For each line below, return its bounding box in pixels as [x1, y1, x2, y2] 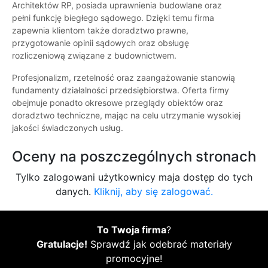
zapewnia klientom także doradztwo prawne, [12, 25, 188, 36]
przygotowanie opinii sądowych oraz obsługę [12, 38, 189, 48]
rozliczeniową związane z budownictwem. [12, 50, 176, 61]
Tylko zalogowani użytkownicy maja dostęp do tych [16, 171, 252, 184]
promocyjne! [106, 252, 162, 265]
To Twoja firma [97, 224, 166, 236]
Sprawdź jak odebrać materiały [87, 238, 232, 251]
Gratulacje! [36, 238, 87, 251]
